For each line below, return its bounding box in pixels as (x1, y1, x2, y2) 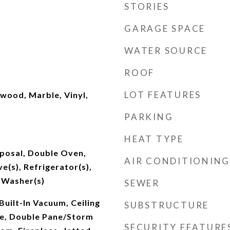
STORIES (124, 1, 169, 12)
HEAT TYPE (124, 133, 184, 144)
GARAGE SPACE (124, 23, 205, 34)
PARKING (124, 111, 174, 122)
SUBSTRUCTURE (124, 200, 209, 210)
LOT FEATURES (124, 89, 201, 100)
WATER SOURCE (124, 45, 207, 56)
